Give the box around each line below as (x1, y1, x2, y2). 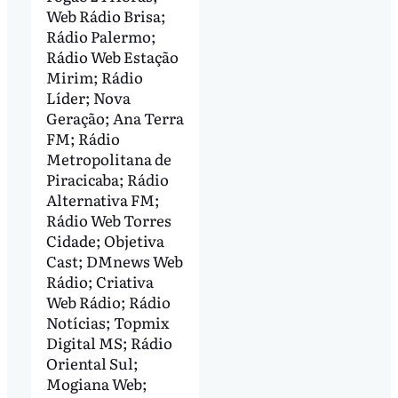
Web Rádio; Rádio (45, 290, 171, 313)
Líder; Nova (45, 85, 131, 108)
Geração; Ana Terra (45, 106, 184, 129)
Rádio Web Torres (45, 208, 171, 231)
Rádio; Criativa (45, 269, 154, 292)
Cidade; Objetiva (45, 228, 164, 251)
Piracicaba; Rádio (45, 167, 169, 190)
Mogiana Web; (45, 371, 147, 394)
